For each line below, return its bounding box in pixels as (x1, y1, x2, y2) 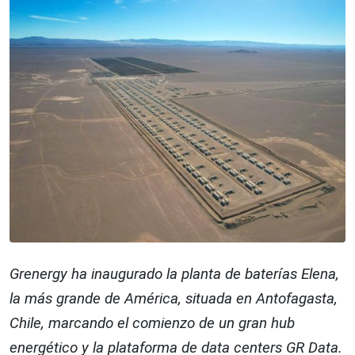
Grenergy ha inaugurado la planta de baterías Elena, (10, 265, 339, 283)
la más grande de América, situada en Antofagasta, (10, 289, 338, 307)
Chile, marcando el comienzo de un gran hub (10, 314, 295, 332)
